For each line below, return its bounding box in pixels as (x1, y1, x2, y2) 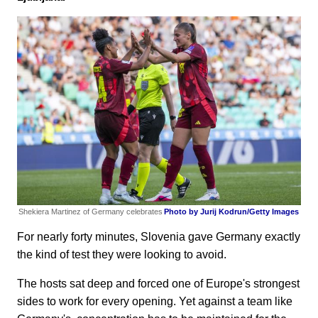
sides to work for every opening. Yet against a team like (17, 295, 292, 308)
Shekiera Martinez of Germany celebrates (18, 207, 163, 216)
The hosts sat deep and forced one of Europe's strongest (17, 278, 300, 290)
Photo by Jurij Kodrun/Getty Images (164, 207, 299, 216)
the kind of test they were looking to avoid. (17, 248, 226, 261)
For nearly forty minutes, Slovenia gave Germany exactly (17, 231, 300, 243)
